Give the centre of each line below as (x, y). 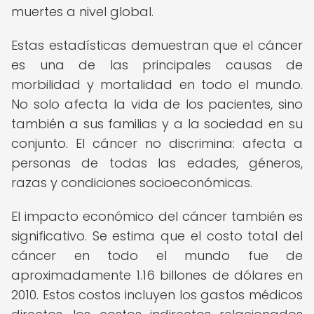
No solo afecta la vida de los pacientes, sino (157, 104)
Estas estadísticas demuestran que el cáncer (157, 45)
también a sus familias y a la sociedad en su (157, 124)
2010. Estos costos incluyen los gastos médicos (157, 295)
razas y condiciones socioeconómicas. (132, 183)
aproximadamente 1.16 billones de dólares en (157, 275)
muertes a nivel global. (82, 12)
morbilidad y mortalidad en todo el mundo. (157, 84)
